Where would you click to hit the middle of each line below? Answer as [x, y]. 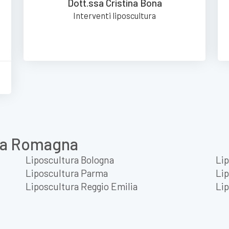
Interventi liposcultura [114, 15]
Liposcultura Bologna [70, 159]
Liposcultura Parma [67, 173]
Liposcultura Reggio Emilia [82, 186]
